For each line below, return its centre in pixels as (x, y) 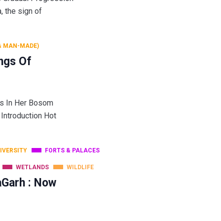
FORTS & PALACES (72, 150)
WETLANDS (32, 167)
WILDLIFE (80, 167)
